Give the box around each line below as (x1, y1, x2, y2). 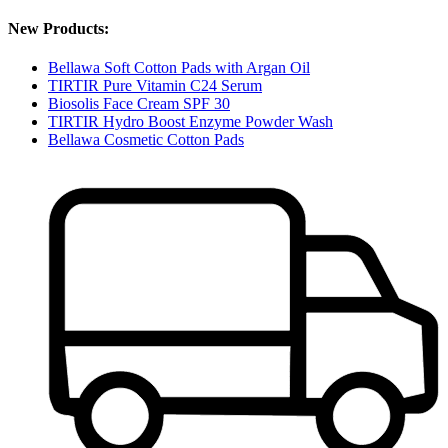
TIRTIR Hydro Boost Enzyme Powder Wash (48, 112, 333, 130)
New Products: (8, 19, 109, 37)
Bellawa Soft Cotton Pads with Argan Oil (48, 58, 310, 76)
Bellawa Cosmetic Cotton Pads (48, 130, 244, 148)
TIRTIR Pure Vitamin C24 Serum (48, 76, 262, 94)
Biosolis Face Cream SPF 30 (48, 94, 230, 112)
